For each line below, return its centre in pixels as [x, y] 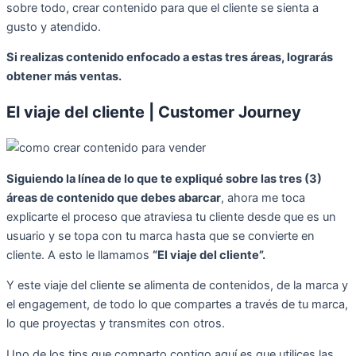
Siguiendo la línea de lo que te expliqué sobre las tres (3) [164, 178]
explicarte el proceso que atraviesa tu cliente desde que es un [171, 217]
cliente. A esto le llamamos [79, 255]
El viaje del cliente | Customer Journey [154, 112]
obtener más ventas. [64, 77]
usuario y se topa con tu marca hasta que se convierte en [161, 236]
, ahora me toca [263, 197]
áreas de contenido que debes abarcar [114, 197]
